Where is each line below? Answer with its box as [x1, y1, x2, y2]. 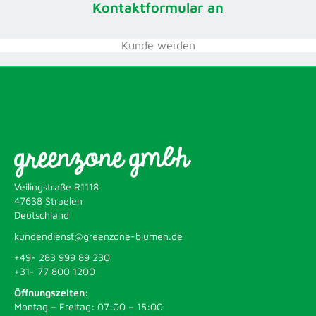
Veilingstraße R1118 [14, 181, 99, 193]
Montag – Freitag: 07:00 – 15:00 [14, 300, 163, 312]
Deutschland [14, 209, 69, 221]
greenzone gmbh [14, 139, 188, 178]
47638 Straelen [14, 195, 83, 207]
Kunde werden [121, 39, 195, 51]
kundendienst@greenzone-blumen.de [14, 230, 183, 242]
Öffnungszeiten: [14, 286, 89, 298]
